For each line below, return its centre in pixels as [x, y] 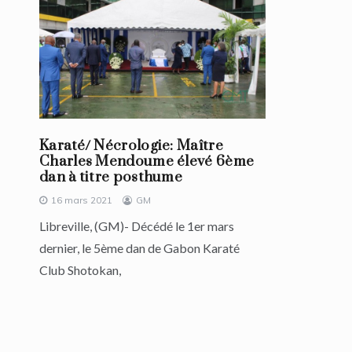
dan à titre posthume [111, 178]
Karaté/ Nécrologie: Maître [131, 146]
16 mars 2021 [82, 200]
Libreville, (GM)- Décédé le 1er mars [137, 226]
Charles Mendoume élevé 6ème [147, 162]
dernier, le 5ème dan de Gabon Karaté [139, 248]
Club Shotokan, [80, 270]
